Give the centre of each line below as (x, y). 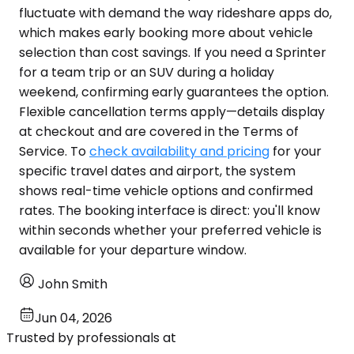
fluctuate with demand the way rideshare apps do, (175, 13)
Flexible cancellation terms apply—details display (172, 112)
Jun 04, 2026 (73, 318)
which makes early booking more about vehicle (166, 33)
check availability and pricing (179, 152)
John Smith (73, 284)
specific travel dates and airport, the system (157, 171)
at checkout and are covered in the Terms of (159, 132)
